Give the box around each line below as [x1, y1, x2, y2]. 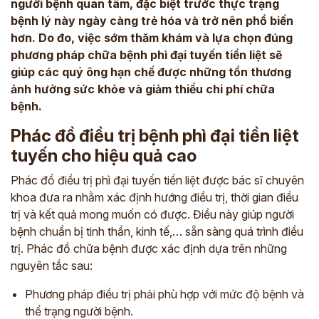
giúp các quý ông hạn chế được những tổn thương [11, 65, 291, 79]
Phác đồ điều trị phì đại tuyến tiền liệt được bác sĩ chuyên [11, 173, 304, 187]
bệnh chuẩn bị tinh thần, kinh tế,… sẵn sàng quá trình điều [11, 224, 303, 239]
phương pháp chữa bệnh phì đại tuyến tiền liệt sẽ [11, 48, 282, 62]
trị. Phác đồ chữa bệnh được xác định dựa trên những [11, 241, 287, 256]
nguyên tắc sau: [11, 258, 95, 273]
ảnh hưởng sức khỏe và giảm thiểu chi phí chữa [11, 82, 275, 96]
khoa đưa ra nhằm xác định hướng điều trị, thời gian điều [11, 190, 298, 204]
